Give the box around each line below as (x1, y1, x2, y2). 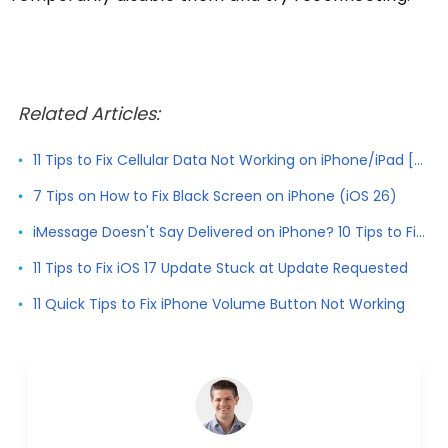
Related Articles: (17, 100, 160, 126)
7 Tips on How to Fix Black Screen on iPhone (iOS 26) (32, 185, 397, 206)
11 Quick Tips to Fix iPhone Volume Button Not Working (32, 293, 405, 314)
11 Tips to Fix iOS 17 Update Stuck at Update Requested (32, 257, 408, 278)
